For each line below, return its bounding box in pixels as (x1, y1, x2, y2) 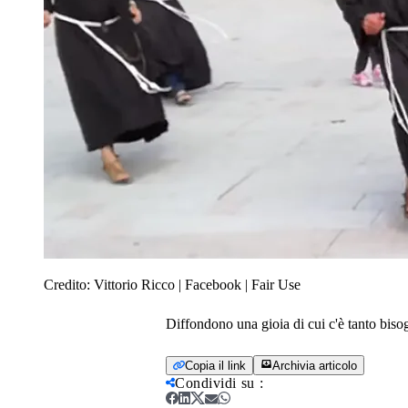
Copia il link (185, 358, 246, 372)
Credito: (44, 276, 94, 292)
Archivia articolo (272, 358, 357, 372)
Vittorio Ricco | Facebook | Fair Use (94, 276, 301, 292)
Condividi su (175, 374, 255, 391)
